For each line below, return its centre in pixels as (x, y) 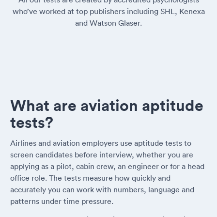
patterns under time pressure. (62, 201)
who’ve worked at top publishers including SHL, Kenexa (108, 11)
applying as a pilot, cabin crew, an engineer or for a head (107, 166)
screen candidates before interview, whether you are (102, 154)
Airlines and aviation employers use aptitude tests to (101, 143)
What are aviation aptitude (107, 105)
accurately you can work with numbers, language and (102, 189)
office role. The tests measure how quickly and (90, 178)
